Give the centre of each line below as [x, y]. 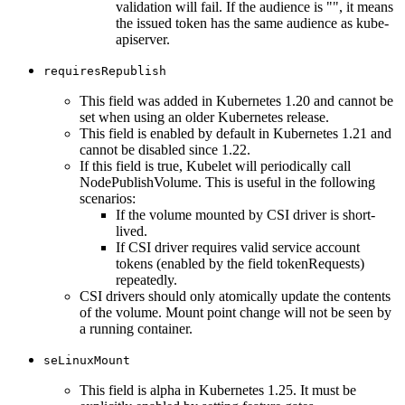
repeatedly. [146, 279]
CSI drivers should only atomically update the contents [235, 296]
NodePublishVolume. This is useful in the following [227, 182]
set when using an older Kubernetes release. [204, 117]
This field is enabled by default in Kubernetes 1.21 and [235, 133]
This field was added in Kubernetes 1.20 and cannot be [236, 100]
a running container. [136, 328]
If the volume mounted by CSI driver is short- [245, 214]
